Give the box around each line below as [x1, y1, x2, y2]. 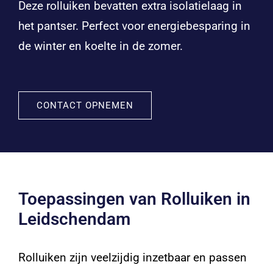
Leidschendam [18, 209, 130, 230]
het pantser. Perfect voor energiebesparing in [18, 18, 250, 33]
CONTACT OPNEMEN [36, 100, 133, 112]
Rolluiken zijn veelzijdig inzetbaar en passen [18, 250, 247, 265]
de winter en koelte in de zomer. [18, 38, 183, 53]
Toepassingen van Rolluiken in [18, 189, 250, 210]
